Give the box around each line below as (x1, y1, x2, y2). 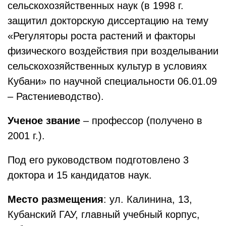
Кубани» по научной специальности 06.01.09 (8, 76, 217, 87)
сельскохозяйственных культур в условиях (8, 61, 207, 72)
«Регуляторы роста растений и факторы (8, 30, 195, 41)
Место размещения (8, 194, 103, 205)
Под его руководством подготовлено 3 (8, 154, 189, 165)
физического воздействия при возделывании (8, 45, 218, 56)
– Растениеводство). (8, 91, 104, 102)
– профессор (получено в (80, 115, 202, 126)
